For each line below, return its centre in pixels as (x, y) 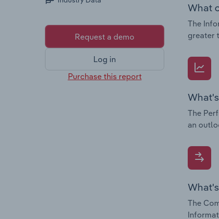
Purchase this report (105, 76)
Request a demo (105, 36)
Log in (105, 59)
